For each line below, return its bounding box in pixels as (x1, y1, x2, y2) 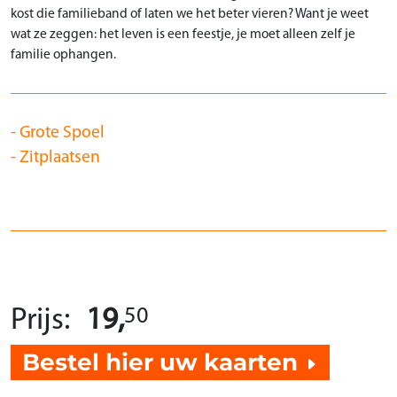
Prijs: (11, 305, 70, 337)
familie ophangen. (11, 48, 116, 63)
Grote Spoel (19, 124, 105, 142)
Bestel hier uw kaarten (22, 347, 304, 377)
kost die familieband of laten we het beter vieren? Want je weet (11, 7, 369, 22)
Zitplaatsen (19, 149, 100, 167)
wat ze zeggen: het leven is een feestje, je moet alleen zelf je (11, 27, 355, 43)
